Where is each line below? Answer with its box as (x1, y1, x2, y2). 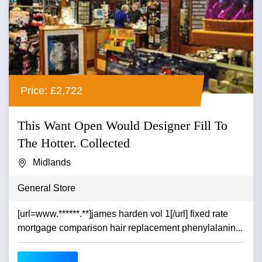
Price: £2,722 (20, 85, 82, 97)
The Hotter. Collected (18, 135, 130, 150)
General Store (18, 182, 75, 193)
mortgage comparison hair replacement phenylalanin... (18, 222, 243, 233)
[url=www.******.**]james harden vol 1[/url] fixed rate (18, 208, 228, 219)
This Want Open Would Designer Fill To (18, 118, 227, 133)
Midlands (33, 157, 71, 167)
